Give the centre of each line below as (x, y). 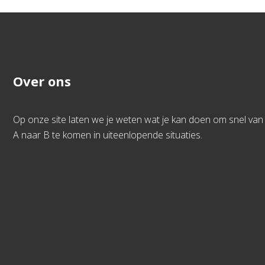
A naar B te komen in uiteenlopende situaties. (108, 135)
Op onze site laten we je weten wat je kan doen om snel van (138, 119)
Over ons (42, 81)
